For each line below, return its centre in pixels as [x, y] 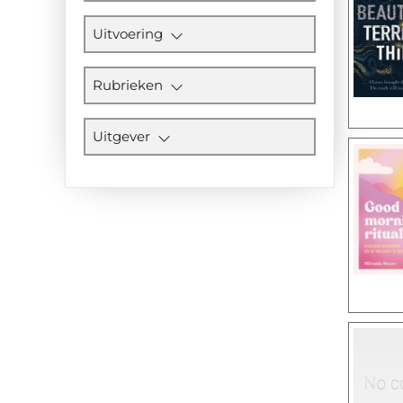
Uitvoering [132, 34]
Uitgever [125, 136]
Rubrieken [132, 85]
